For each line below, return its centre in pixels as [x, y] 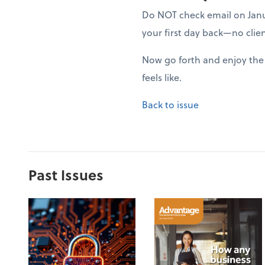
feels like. [162, 77]
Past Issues [66, 175]
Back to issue [170, 104]
